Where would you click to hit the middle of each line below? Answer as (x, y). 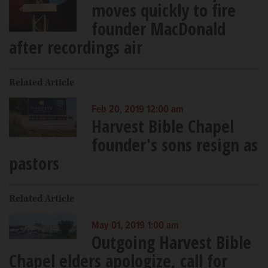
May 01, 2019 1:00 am (135, 226)
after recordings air (76, 47)
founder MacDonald (158, 28)
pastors (34, 163)
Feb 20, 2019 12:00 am (137, 110)
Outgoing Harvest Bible (171, 242)
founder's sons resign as (174, 144)
